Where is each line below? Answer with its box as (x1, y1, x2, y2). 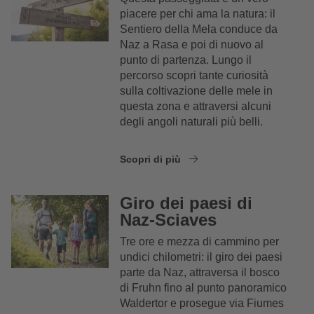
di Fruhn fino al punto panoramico (120, 281, 287, 294)
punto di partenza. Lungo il (120, 53, 252, 66)
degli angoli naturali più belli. (120, 115, 264, 128)
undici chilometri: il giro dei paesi (120, 250, 283, 263)
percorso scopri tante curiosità (120, 69, 269, 81)
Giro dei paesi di (120, 193, 253, 212)
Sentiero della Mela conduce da (120, 22, 278, 35)
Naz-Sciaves (120, 210, 217, 229)
